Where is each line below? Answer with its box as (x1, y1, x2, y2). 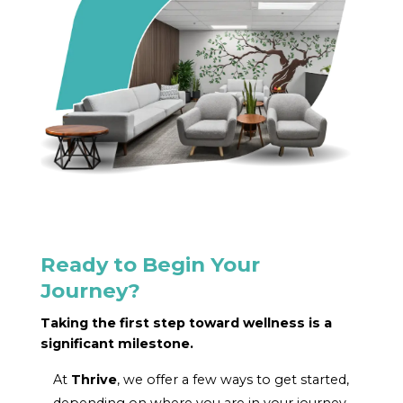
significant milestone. (40, 336, 193, 353)
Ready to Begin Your (40, 252, 260, 278)
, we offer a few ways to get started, (117, 371, 350, 388)
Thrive (71, 371, 118, 388)
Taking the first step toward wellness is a (40, 315, 332, 332)
